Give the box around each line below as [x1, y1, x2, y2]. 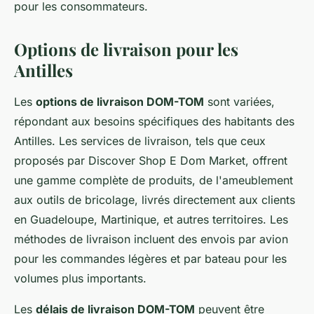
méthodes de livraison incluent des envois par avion [14, 232, 288, 246]
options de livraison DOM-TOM [36, 95, 204, 109]
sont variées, [204, 95, 275, 109]
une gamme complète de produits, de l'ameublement [14, 173, 293, 187]
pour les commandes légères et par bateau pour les [14, 252, 287, 266]
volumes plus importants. [14, 271, 146, 285]
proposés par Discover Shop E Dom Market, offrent [14, 153, 287, 168]
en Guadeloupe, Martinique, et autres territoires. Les [14, 212, 288, 226]
